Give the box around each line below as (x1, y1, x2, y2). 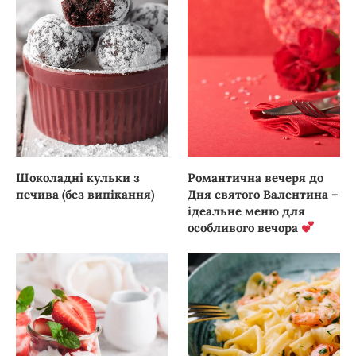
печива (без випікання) (16, 186, 154, 202)
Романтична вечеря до (188, 169, 324, 185)
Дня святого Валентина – (188, 186, 339, 202)
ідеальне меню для (188, 203, 306, 219)
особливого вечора (188, 219, 302, 235)
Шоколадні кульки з (16, 169, 140, 185)
